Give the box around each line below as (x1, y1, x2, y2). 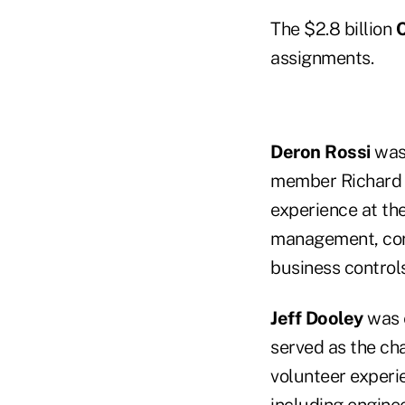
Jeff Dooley (270, 307, 363, 330)
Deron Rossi (270, 141, 371, 164)
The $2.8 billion (270, 18, 396, 41)
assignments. (270, 47, 373, 70)
